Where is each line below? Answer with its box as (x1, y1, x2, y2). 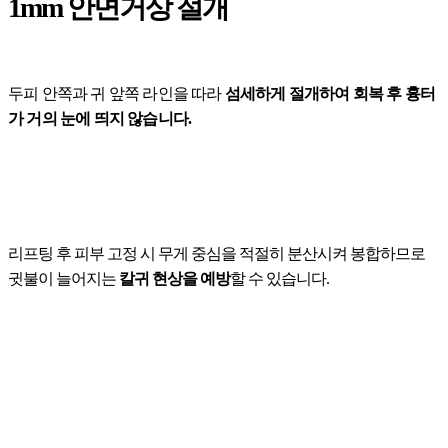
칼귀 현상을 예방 (119, 269, 230, 287)
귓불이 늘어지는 (8, 269, 119, 287)
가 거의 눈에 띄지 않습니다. (8, 109, 192, 127)
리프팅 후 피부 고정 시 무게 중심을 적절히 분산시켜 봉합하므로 (8, 244, 425, 262)
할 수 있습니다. (230, 269, 329, 287)
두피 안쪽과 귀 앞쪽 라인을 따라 (8, 84, 225, 102)
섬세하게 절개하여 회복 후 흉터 (224, 84, 436, 102)
